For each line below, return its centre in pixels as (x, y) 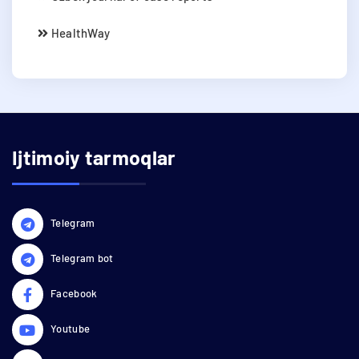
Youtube (71, 328)
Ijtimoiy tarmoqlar (94, 157)
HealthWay (79, 32)
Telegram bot (82, 258)
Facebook (74, 293)
